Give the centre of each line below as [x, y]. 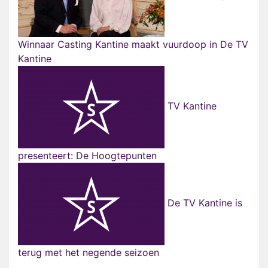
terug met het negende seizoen [89, 253]
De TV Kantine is [203, 203]
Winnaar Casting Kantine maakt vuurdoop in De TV [133, 45]
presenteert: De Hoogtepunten [87, 156]
